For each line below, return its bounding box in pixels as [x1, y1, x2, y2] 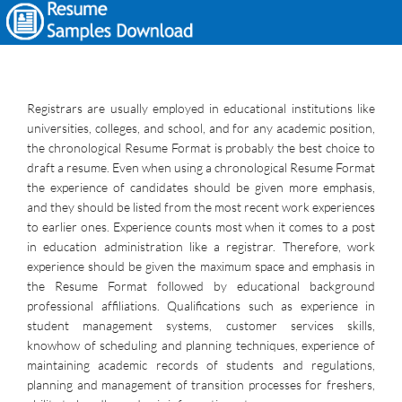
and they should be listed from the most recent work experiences [27, 199, 375, 214]
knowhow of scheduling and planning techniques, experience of [27, 337, 375, 353]
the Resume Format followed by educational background [27, 278, 375, 293]
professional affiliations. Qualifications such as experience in [27, 298, 375, 313]
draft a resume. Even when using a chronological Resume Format [27, 160, 375, 175]
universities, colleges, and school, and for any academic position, [27, 120, 375, 135]
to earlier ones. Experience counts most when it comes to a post [27, 219, 375, 234]
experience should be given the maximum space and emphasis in [27, 258, 375, 274]
